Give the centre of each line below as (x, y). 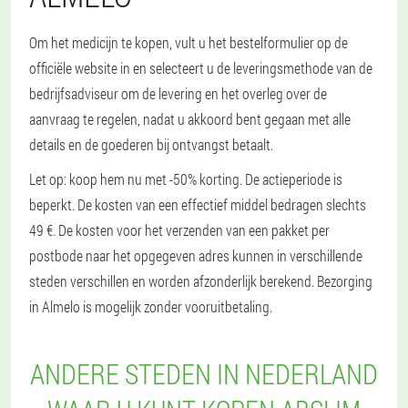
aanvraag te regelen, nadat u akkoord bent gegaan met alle (190, 119)
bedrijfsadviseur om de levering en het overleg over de (178, 93)
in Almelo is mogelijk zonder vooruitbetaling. (151, 306)
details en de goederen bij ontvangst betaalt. (151, 144)
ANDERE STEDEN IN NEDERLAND (204, 374)
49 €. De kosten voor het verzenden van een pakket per (179, 230)
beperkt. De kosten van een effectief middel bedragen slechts (198, 204)
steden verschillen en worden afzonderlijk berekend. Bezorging (201, 281)
